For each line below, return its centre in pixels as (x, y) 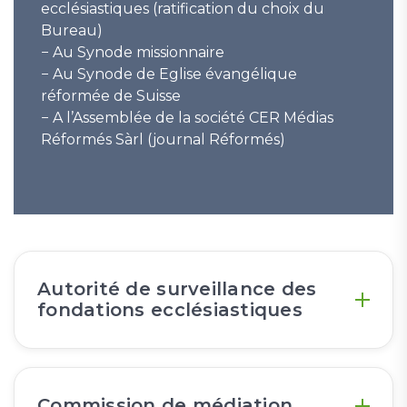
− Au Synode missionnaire (133, 53)
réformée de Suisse (111, 96)
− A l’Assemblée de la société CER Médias (187, 118)
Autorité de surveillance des (177, 289)
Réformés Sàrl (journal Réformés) (163, 140)
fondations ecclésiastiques (170, 310)
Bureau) (72, 31)
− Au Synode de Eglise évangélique (169, 74)
